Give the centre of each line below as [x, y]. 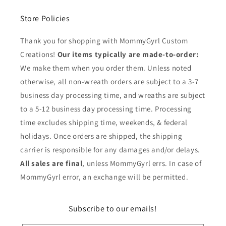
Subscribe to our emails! [113, 209]
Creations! [39, 54]
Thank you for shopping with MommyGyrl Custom [104, 41]
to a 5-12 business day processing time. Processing [106, 109]
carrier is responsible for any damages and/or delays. [110, 150]
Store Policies [45, 18]
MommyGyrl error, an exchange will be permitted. [104, 177]
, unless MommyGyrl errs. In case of [142, 163]
